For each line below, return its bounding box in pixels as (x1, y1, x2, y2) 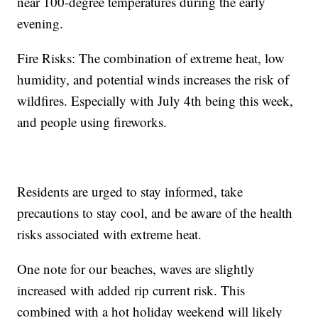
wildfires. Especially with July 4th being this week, (17, 91, 294, 109)
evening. (17, 13, 64, 32)
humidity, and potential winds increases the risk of (17, 70, 290, 88)
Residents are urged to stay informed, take (17, 182, 243, 200)
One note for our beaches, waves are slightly (17, 259, 256, 278)
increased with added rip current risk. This (17, 280, 246, 299)
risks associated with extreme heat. (17, 224, 202, 243)
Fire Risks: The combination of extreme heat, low (17, 48, 285, 67)
